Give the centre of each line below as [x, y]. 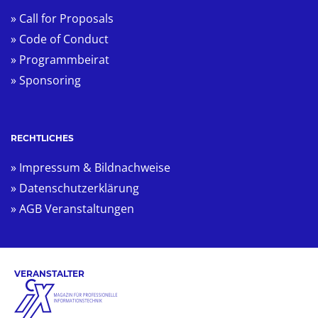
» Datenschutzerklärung [75, 188]
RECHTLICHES [42, 138]
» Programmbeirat [60, 59]
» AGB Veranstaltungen [72, 208]
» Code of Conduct [60, 39]
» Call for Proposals [62, 18]
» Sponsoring [46, 80]
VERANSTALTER [49, 273]
